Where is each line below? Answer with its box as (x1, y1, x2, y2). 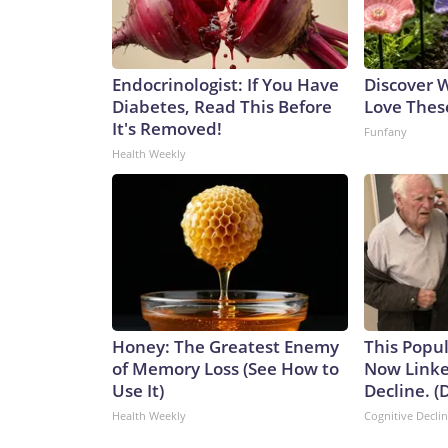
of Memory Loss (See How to (112, 357, 339, 381)
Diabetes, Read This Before (112, 95, 332, 119)
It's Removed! (112, 117, 222, 141)
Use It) (112, 379, 164, 403)
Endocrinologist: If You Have (112, 73, 339, 97)
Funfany (364, 124, 407, 140)
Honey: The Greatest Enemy (112, 335, 339, 359)
